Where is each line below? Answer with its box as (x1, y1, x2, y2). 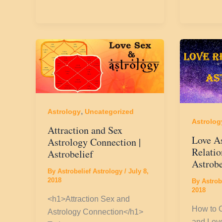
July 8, (128, 167, 149, 175)
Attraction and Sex (48, 123, 122, 137)
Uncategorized (85, 108, 134, 116)
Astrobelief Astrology (57, 167, 124, 175)
